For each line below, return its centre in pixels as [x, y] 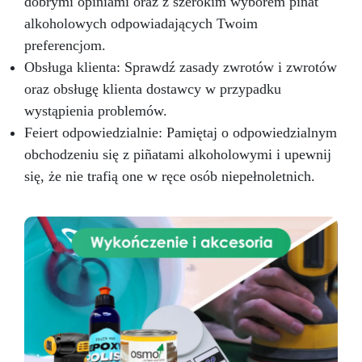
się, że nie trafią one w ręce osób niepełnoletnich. [170, 177]
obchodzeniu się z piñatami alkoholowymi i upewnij [178, 155]
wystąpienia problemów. [96, 111]
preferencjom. [65, 46]
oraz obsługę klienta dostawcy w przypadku [153, 89]
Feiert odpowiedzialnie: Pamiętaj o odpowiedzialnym [181, 133]
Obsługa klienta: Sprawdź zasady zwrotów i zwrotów [181, 67]
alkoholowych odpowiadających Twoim [141, 24]
